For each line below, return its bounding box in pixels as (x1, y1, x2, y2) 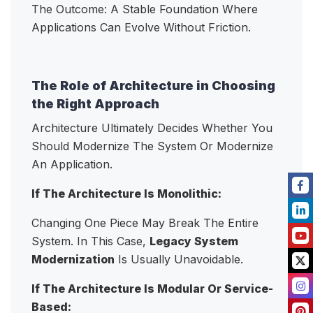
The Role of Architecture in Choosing (31, 78, 275, 94)
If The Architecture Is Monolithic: (31, 187, 221, 201)
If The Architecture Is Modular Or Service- (31, 282, 273, 296)
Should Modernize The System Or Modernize (31, 139, 273, 154)
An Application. (31, 157, 116, 172)
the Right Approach (31, 96, 159, 112)
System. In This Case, (31, 234, 150, 249)
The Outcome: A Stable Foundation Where (31, 2, 258, 17)
